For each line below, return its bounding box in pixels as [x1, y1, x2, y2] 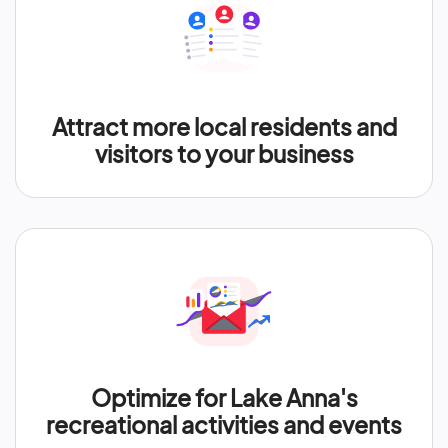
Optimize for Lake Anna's [90, 383, 358, 412]
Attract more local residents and [51, 112, 397, 141]
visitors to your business [94, 139, 354, 168]
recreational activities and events [46, 410, 402, 439]
